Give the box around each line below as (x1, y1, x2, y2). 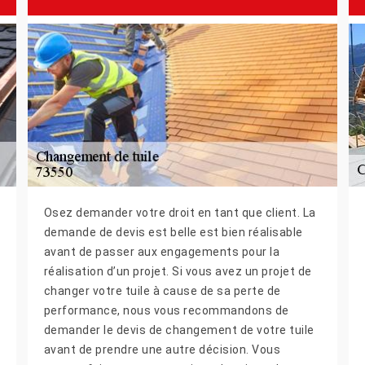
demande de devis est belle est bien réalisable (43, 225, 303, 239)
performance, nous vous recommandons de (43, 303, 289, 317)
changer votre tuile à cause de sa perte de (43, 284, 281, 297)
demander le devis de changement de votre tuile (43, 323, 314, 336)
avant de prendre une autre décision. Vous (43, 342, 281, 356)
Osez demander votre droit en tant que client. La (43, 205, 316, 219)
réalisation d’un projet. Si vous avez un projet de (43, 264, 312, 278)
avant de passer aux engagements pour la (43, 244, 280, 258)
